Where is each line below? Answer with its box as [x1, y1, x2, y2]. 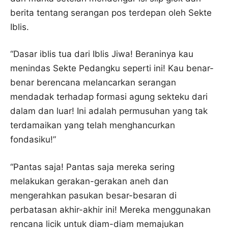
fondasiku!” [10, 134, 56, 145]
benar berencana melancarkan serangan [10, 77, 176, 88]
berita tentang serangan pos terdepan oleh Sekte [10, 7, 212, 18]
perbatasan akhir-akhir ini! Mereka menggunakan [10, 204, 211, 215]
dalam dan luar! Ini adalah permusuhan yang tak [10, 106, 208, 116]
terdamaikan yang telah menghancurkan [10, 120, 175, 130]
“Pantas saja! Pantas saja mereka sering [10, 161, 175, 172]
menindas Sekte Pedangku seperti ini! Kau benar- [10, 63, 214, 73]
